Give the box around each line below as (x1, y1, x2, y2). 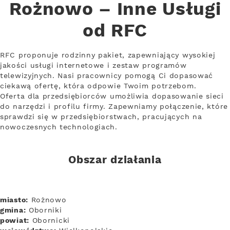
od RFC (82, 20, 148, 43)
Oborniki (26, 205, 62, 215)
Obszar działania (68, 153, 162, 167)
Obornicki (29, 216, 70, 225)
